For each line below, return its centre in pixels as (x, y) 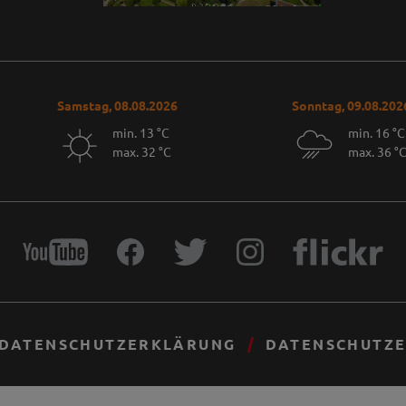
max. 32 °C (142, 152)
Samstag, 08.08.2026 (117, 105)
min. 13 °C (141, 133)
